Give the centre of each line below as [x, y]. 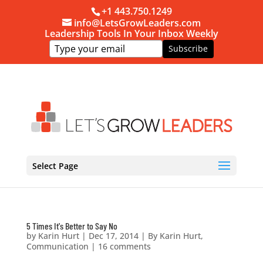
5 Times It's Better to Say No [72, 225]
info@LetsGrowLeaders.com [137, 23]
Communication [57, 246]
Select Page [55, 166]
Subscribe [188, 49]
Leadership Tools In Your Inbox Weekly [131, 34]
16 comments [124, 246]
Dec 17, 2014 [113, 235]
